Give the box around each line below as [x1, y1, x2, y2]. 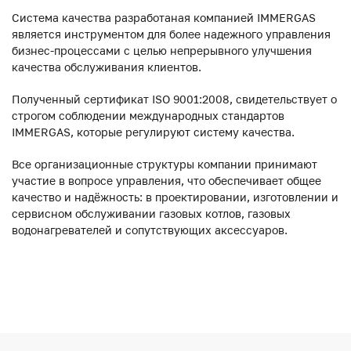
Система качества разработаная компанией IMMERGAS [12, 10, 316, 24]
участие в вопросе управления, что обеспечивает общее [12, 173, 321, 187]
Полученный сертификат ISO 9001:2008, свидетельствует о [12, 92, 337, 106]
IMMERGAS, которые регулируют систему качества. [12, 125, 295, 139]
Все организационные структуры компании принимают [12, 157, 317, 171]
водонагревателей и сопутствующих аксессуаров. [12, 223, 288, 237]
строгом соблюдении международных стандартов [12, 108, 284, 122]
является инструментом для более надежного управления [12, 27, 331, 41]
